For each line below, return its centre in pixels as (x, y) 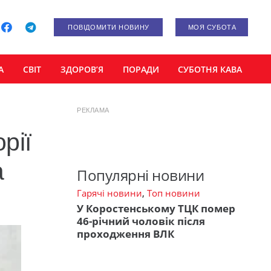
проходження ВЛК (126, 234)
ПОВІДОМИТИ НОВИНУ (109, 27)
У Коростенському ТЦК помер (156, 209)
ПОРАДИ (141, 69)
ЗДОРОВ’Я (82, 69)
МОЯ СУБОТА (212, 27)
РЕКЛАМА (93, 110)
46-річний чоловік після (141, 221)
